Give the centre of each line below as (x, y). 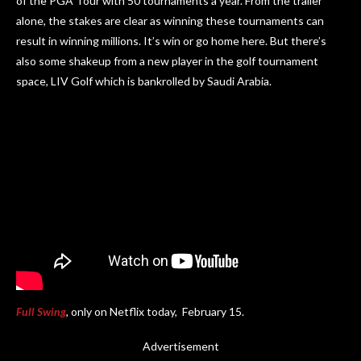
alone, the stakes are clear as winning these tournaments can (170, 21)
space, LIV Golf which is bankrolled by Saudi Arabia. (144, 81)
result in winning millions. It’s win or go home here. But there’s (171, 41)
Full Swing (41, 311)
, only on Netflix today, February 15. (155, 311)
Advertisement (180, 346)
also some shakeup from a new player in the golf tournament (167, 61)
